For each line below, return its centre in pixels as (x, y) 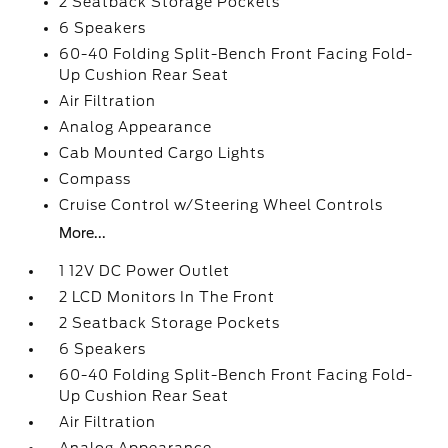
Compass (95, 178)
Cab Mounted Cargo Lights (162, 152)
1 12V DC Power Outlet (145, 270)
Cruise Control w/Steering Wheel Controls (221, 204)
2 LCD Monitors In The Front (167, 296)
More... (83, 232)
